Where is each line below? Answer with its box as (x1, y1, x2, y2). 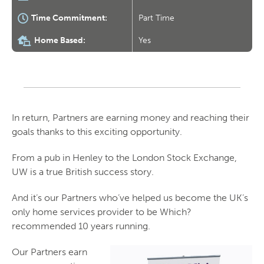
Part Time (138, 13, 174, 24)
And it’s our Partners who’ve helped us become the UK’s (12, 192, 248, 204)
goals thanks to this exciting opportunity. (12, 126, 182, 138)
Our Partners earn (12, 246, 87, 258)
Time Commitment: (29, 12, 107, 23)
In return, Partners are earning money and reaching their (12, 112, 249, 124)
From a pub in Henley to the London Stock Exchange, (12, 152, 237, 164)
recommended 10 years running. (12, 220, 150, 232)
